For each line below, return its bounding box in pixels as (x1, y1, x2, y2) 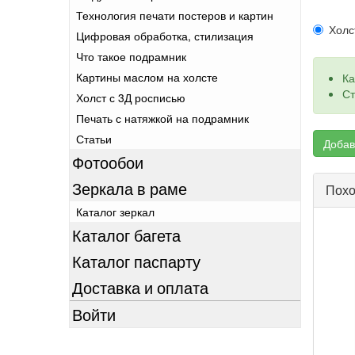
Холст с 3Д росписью (76, 90, 185, 105)
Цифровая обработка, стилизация (76, 28, 254, 44)
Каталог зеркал (76, 204, 155, 219)
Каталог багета (72, 223, 181, 246)
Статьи (76, 131, 112, 147)
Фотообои (72, 151, 143, 174)
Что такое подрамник (76, 48, 186, 64)
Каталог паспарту (72, 250, 200, 273)
